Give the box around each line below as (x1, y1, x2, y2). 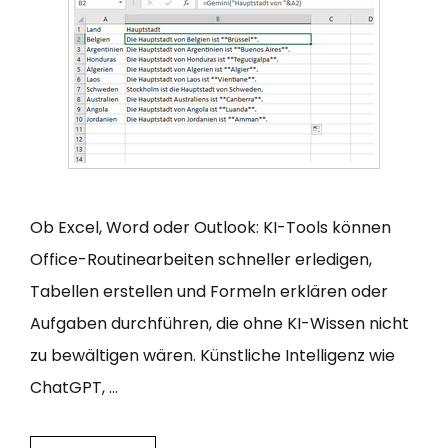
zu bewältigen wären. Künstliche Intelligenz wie (30, 343, 395, 367)
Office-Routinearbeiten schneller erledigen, (30, 247, 372, 271)
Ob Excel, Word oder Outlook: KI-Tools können (30, 215, 391, 239)
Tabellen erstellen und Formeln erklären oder (30, 279, 388, 303)
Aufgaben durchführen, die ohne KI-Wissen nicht (30, 311, 409, 335)
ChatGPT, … (30, 375, 118, 399)
